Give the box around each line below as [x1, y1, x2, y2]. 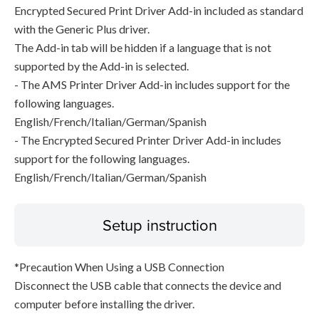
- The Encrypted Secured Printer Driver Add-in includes [14, 133, 281, 147]
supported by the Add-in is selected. [14, 59, 189, 73]
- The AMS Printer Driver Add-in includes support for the [14, 78, 290, 91]
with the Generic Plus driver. [14, 22, 150, 36]
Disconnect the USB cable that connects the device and [14, 278, 281, 292]
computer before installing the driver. [14, 297, 194, 310]
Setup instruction [102, 214, 217, 236]
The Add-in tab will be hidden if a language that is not [14, 41, 271, 54]
